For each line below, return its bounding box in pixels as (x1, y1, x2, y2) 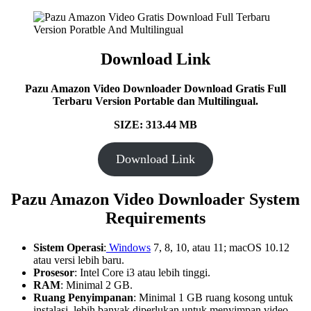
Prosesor (33, 266, 74, 278)
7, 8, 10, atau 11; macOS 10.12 (151, 241, 289, 253)
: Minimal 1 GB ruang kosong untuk (133, 291, 293, 303)
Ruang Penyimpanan (33, 291, 133, 303)
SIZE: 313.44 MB (114, 119, 197, 131)
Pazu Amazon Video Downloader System (11, 190, 300, 209)
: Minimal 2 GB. (60, 278, 133, 291)
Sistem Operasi (33, 241, 103, 253)
